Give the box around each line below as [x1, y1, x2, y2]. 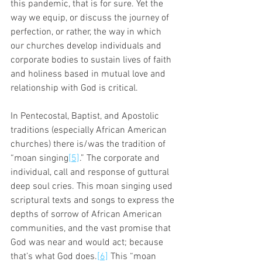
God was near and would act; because [11, 236, 166, 249]
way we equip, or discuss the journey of [11, 12, 171, 24]
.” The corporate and [80, 152, 162, 164]
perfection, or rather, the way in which [11, 26, 164, 38]
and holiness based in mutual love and [11, 68, 168, 80]
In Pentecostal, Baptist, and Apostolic [11, 110, 161, 122]
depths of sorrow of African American [11, 208, 164, 220]
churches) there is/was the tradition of [11, 138, 168, 150]
